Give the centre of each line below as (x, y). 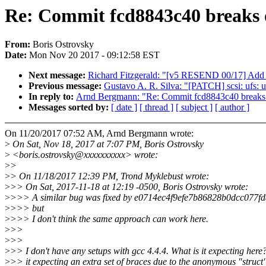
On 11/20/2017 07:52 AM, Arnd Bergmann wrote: (99, 134)
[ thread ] (156, 107)
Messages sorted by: (70, 107)
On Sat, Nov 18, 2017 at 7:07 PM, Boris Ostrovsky (107, 144)
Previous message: (66, 86)
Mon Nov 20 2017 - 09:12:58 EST (94, 55)
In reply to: (52, 97)
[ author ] (232, 107)
